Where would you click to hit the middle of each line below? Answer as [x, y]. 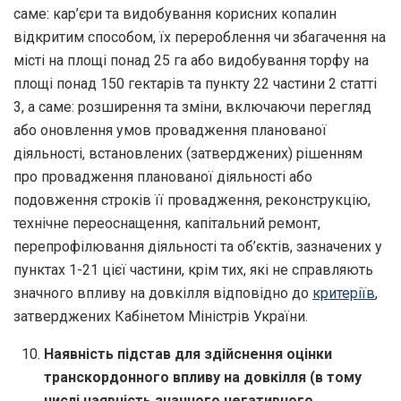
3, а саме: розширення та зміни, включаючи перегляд [192, 107]
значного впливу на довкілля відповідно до [163, 293]
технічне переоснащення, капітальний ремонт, [167, 223]
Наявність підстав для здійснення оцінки [188, 354]
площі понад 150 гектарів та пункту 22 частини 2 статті [195, 83]
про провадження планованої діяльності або [163, 176]
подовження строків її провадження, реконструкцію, [192, 200]
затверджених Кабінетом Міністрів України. [161, 316]
